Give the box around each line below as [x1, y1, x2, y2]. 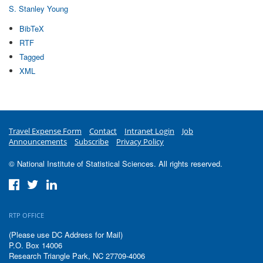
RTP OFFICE [9, 210, 44, 220]
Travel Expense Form [9, 125, 82, 136]
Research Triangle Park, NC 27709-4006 [9, 249, 145, 261]
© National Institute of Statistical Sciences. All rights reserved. [9, 157, 222, 169]
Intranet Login [124, 125, 174, 136]
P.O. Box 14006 [9, 239, 62, 251]
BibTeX [19, 22, 44, 34]
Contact [89, 125, 117, 136]
